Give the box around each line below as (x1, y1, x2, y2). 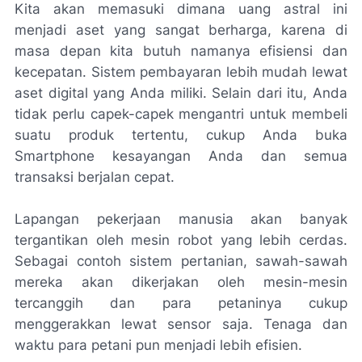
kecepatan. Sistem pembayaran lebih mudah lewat (15, 64, 347, 80)
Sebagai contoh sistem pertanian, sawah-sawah (15, 253, 347, 269)
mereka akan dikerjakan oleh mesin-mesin (15, 274, 347, 290)
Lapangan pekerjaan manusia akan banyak (15, 211, 347, 227)
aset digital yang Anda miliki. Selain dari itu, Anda (15, 85, 347, 101)
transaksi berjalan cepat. (15, 169, 175, 185)
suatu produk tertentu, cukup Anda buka (15, 127, 347, 143)
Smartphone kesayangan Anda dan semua (15, 148, 347, 164)
